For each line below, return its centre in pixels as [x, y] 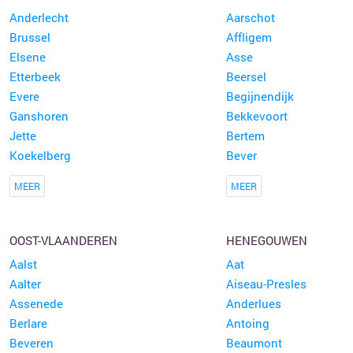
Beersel [246, 76]
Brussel [30, 37]
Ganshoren [39, 116]
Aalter [25, 284]
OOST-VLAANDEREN [63, 240]
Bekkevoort [256, 116]
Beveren [31, 343]
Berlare [28, 323]
